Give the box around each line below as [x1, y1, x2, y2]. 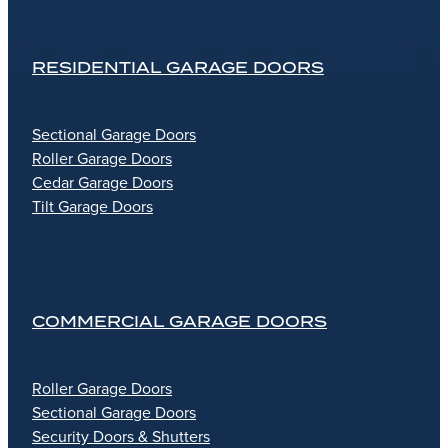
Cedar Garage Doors [32, 171, 173, 194]
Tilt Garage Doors [32, 195, 153, 218]
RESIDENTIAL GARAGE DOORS [32, 57, 324, 79]
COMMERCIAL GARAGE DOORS [32, 311, 327, 333]
